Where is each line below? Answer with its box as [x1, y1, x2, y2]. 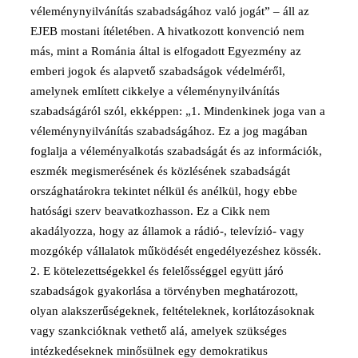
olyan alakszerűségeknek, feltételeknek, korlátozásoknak [30, 304, 315, 317]
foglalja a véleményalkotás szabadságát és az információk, [30, 144, 322, 157]
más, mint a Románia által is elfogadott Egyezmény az [30, 44, 301, 58]
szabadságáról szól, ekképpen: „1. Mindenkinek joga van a [30, 104, 325, 117]
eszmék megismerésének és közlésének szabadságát [30, 164, 290, 177]
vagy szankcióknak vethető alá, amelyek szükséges [30, 324, 287, 337]
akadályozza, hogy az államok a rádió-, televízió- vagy [30, 224, 304, 237]
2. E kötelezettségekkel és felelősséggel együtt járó [30, 264, 284, 277]
